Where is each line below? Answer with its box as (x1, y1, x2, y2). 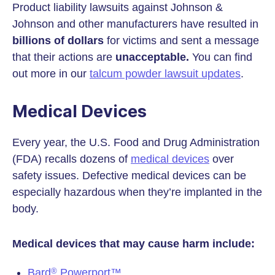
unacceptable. (115, 51, 189, 63)
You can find (189, 51, 252, 63)
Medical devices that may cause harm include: (12, 238, 255, 250)
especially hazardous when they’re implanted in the (12, 186, 262, 198)
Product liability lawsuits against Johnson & (12, 1, 223, 14)
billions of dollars (12, 34, 104, 47)
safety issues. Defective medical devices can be (12, 169, 246, 182)
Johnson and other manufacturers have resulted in (12, 18, 258, 30)
